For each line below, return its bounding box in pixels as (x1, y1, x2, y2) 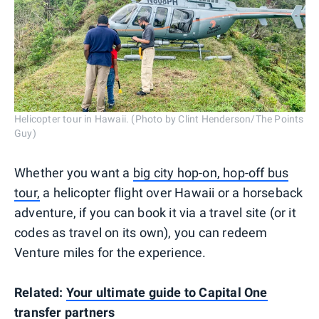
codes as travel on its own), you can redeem (14, 224, 268, 240)
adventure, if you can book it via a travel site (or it (14, 204, 296, 220)
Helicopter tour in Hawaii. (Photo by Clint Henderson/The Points (14, 113, 304, 125)
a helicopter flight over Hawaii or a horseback (40, 184, 303, 200)
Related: (14, 284, 66, 300)
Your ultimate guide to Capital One (66, 284, 268, 300)
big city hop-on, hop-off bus (132, 164, 289, 180)
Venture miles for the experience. (14, 244, 206, 260)
